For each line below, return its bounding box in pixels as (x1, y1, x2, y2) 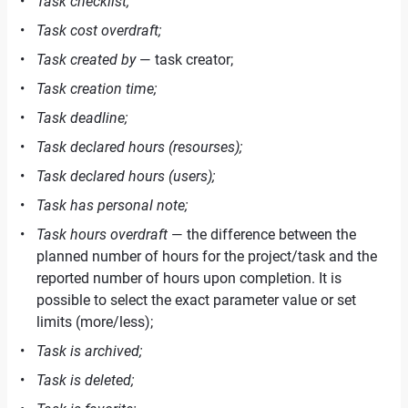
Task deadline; (36, 109, 127, 127)
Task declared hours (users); (36, 168, 215, 185)
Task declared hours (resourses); (36, 138, 242, 156)
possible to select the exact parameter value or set (36, 291, 356, 309)
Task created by (36, 51, 136, 68)
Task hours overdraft (36, 226, 168, 243)
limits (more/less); (36, 313, 153, 331)
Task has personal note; (36, 197, 188, 214)
